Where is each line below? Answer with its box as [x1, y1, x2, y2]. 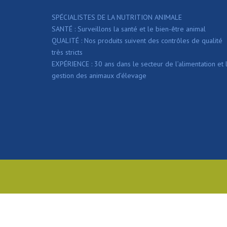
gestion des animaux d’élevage [52, 71, 146, 81]
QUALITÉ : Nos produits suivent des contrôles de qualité [52, 36, 222, 46]
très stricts [52, 48, 83, 57]
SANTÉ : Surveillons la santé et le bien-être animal [52, 24, 206, 34]
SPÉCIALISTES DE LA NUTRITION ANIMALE [52, 13, 182, 22]
